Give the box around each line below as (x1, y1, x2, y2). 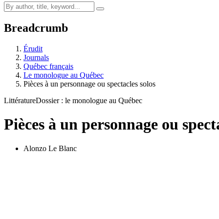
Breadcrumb (4, 21, 68, 34)
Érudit (23, 44, 43, 53)
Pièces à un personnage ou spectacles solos (23, 79, 155, 88)
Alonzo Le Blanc (23, 144, 77, 153)
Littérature (4, 96, 36, 105)
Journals (23, 53, 49, 62)
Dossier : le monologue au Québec (36, 96, 142, 105)
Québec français (23, 62, 73, 70)
